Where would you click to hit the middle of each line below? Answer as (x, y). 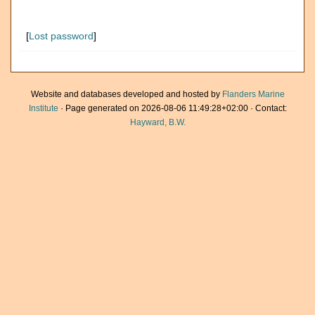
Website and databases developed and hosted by (126, 94)
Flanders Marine (253, 94)
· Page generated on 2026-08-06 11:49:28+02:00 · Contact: (172, 108)
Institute (43, 108)
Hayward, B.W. (157, 122)
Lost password (61, 36)
